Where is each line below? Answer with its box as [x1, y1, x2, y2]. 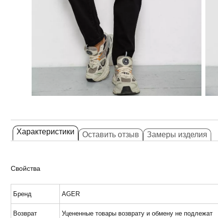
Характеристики [17, 127, 74, 136]
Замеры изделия [147, 130, 207, 139]
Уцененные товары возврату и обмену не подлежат [62, 210, 213, 217]
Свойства [11, 164, 40, 172]
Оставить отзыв [82, 130, 139, 139]
